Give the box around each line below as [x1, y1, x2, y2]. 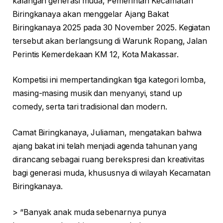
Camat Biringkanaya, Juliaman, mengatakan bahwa [12, 127, 202, 137]
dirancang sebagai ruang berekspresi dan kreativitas [12, 154, 205, 164]
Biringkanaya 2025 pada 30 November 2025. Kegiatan [12, 22, 211, 32]
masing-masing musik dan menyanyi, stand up [12, 89, 182, 99]
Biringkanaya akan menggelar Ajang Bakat [12, 9, 169, 19]
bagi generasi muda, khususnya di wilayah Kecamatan [12, 168, 211, 178]
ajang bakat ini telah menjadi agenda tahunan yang [12, 141, 198, 151]
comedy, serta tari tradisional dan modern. [12, 102, 167, 112]
